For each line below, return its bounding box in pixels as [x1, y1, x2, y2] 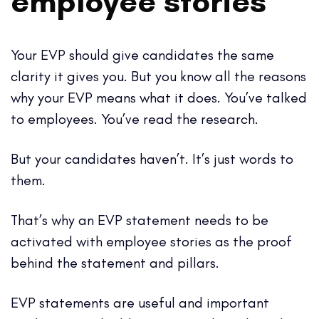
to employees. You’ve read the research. [11, 110, 262, 127]
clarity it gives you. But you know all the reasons [11, 67, 306, 85]
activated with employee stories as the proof [11, 232, 292, 250]
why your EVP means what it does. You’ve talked [11, 88, 307, 106]
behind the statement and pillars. [11, 253, 223, 271]
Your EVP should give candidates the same [11, 46, 274, 63]
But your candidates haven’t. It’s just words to [11, 150, 293, 167]
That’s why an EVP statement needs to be [11, 211, 268, 229]
